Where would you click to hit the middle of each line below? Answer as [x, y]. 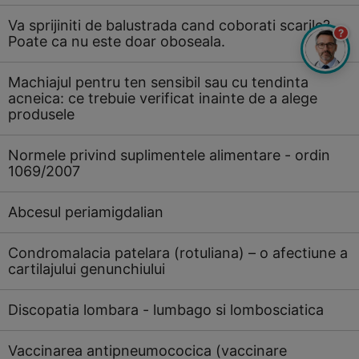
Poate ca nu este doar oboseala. [117, 41]
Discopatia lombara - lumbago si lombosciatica [166, 310]
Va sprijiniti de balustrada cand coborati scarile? [169, 25]
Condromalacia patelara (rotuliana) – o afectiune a [178, 253]
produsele [41, 114]
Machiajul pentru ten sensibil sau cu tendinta [158, 82]
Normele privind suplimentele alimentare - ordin [169, 155]
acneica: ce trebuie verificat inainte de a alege [163, 98]
